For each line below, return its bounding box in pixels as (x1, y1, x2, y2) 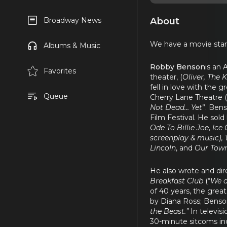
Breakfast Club (150, 176, 203, 185)
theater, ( (150, 72, 182, 82)
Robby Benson (150, 62, 205, 71)
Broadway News (43, 16, 101, 25)
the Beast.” (150, 206, 191, 216)
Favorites (43, 66, 76, 75)
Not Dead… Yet (150, 102, 202, 112)
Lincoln (150, 143, 176, 153)
